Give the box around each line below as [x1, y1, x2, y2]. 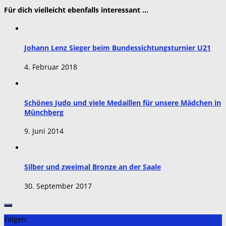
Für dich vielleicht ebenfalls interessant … [4, 5, 148, 15]
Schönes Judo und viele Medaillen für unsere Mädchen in [24, 97, 221, 107]
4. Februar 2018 [24, 62, 77, 72]
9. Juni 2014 [24, 126, 64, 136]
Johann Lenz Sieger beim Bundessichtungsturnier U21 [24, 43, 211, 53]
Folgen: [4, 214, 28, 224]
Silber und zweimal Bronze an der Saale [24, 162, 161, 172]
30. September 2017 [24, 181, 92, 191]
